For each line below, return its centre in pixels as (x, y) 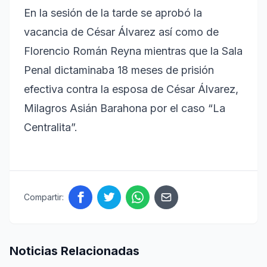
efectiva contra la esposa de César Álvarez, (131, 89)
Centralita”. (51, 127)
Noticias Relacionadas (74, 251)
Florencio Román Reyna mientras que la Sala (133, 51)
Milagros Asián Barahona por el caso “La (125, 108)
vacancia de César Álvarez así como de (121, 32)
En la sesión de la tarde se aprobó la (113, 13)
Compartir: (44, 197)
